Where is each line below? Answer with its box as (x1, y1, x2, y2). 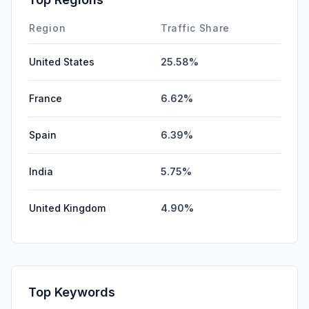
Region (29, 21, 66, 34)
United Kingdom (29, 201, 106, 214)
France (29, 92, 62, 104)
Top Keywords (28, 284, 115, 299)
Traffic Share (161, 21, 230, 34)
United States (29, 55, 94, 68)
